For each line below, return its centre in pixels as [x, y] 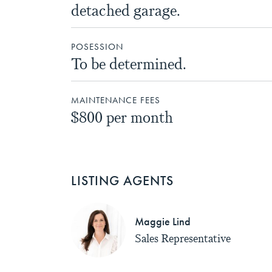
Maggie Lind [163, 222]
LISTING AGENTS [122, 181]
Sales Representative [183, 239]
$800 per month [122, 117]
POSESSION [97, 47]
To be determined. [129, 64]
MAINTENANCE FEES [116, 100]
